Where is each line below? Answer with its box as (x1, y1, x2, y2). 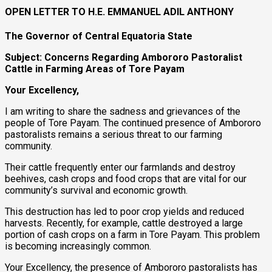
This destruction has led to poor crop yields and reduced (5, 206, 244, 218)
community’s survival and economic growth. (5, 185, 188, 197)
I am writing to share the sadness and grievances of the (5, 106, 240, 118)
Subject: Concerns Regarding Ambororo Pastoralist (5, 52, 242, 64)
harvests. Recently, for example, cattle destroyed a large (5, 217, 243, 229)
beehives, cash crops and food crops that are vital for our (5, 173, 246, 185)
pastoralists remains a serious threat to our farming (5, 129, 222, 141)
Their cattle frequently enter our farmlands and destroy (5, 161, 236, 174)
